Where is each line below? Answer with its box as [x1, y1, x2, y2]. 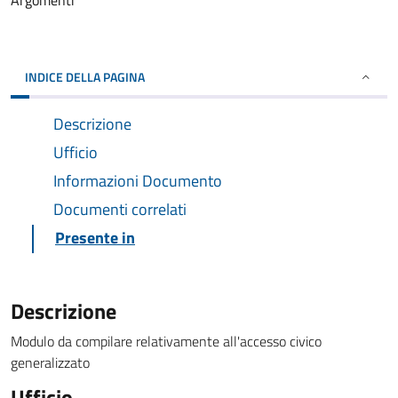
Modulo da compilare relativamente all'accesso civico [11, 330, 322, 352]
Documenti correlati [53, 197, 187, 221]
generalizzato [11, 352, 90, 373]
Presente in [55, 226, 135, 250]
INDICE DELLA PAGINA [25, 68, 145, 86]
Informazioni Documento [53, 169, 222, 193]
